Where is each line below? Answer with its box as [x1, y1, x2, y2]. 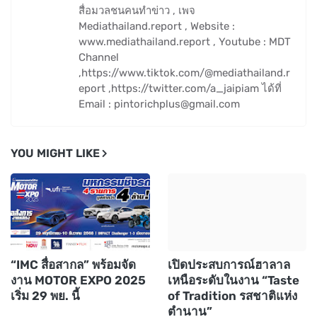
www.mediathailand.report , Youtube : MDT [79, 35, 291, 48]
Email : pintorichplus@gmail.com [79, 97, 240, 110]
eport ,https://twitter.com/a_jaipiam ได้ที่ [79, 81, 282, 95]
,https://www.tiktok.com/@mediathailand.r [79, 66, 290, 79]
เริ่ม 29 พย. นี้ [11, 288, 80, 303]
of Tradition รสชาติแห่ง [167, 288, 297, 303]
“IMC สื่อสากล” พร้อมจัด [11, 257, 136, 272]
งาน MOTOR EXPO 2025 [11, 272, 146, 287]
